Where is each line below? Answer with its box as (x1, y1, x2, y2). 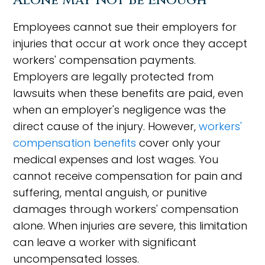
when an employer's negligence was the (13, 102, 227, 117)
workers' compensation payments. (13, 53, 196, 67)
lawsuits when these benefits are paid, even (13, 86, 244, 101)
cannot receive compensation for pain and (13, 169, 243, 183)
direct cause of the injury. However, (13, 119, 199, 134)
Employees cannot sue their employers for (13, 20, 237, 34)
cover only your (136, 135, 221, 150)
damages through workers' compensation (13, 202, 239, 216)
